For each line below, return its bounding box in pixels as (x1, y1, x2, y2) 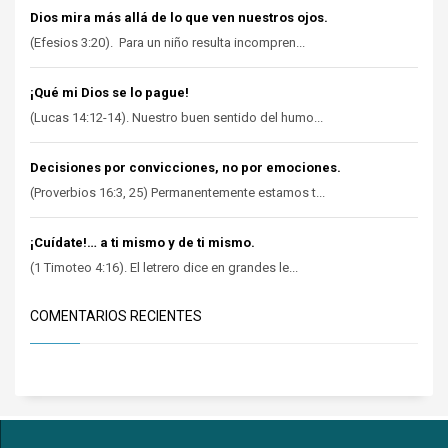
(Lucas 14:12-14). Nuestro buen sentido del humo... (30, 110, 323, 126)
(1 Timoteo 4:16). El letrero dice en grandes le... (30, 260, 298, 276)
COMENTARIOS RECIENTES (30, 308, 202, 325)
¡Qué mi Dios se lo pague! (30, 85, 189, 101)
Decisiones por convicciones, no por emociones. (30, 160, 341, 176)
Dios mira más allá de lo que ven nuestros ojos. (30, 10, 328, 26)
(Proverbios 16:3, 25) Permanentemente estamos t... (30, 185, 325, 201)
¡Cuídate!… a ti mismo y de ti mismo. (30, 235, 255, 251)
